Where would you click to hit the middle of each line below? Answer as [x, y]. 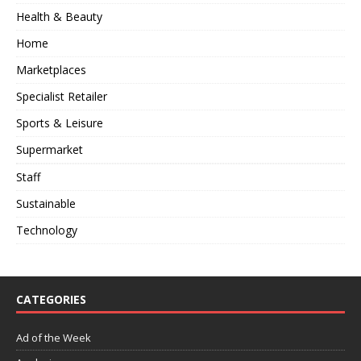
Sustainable [46, 204]
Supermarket [50, 150]
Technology [47, 230]
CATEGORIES [51, 300]
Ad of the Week [54, 338]
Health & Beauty [59, 17]
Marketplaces [51, 70]
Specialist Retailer [62, 97]
